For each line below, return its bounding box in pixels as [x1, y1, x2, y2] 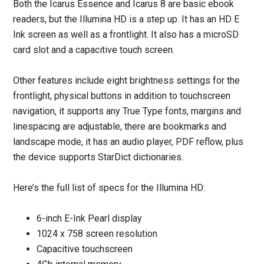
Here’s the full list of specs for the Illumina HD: [13, 182, 206, 193]
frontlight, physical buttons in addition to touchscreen [13, 90, 231, 101]
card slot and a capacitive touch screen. [13, 44, 175, 55]
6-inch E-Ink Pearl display [37, 213, 143, 224]
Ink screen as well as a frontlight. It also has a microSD [13, 29, 239, 40]
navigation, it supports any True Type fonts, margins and [13, 105, 242, 117]
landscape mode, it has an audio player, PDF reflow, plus [13, 136, 244, 147]
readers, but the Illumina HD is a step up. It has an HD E [13, 14, 240, 25]
